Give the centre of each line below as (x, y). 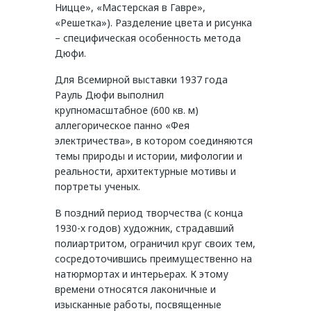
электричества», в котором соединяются (154, 140)
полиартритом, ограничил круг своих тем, (155, 243)
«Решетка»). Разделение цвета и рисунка (153, 22)
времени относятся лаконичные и (135, 289)
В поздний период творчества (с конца (149, 212)
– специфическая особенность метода (148, 37)
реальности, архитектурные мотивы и (145, 171)
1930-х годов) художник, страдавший (144, 228)
